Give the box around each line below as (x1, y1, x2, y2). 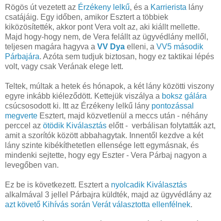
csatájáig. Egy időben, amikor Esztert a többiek (5, 12, 168, 21)
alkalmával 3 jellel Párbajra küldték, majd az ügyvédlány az (5, 190, 212, 199)
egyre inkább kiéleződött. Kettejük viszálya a (5, 91, 162, 100)
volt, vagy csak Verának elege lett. (5, 62, 123, 71)
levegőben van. (5, 160, 59, 169)
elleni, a (125, 42, 156, 51)
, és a (130, 2, 150, 11)
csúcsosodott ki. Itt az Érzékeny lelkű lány (5, 101, 151, 110)
